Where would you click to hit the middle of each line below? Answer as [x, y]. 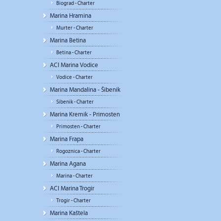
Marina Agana [68, 164]
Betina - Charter [74, 53]
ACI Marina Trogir [72, 188]
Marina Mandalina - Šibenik [85, 90]
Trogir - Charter [74, 201]
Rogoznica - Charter [78, 151]
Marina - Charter [74, 176]
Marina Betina [68, 40]
